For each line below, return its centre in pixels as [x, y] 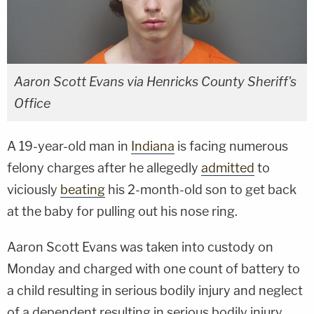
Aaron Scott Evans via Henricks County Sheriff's [155, 81]
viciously [34, 189]
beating [83, 189]
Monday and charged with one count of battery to [153, 268]
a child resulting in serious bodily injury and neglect [155, 290]
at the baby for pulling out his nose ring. [122, 211]
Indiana [153, 146]
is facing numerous [231, 146]
